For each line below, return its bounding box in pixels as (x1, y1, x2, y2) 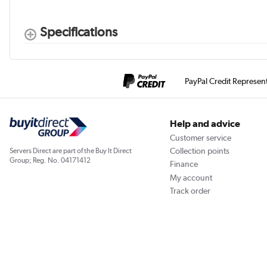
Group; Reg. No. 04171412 (10, 156, 91, 165)
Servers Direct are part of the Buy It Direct (10, 147, 132, 156)
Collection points (169, 146, 229, 156)
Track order (169, 186, 210, 196)
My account (169, 172, 212, 182)
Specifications (40, 23, 118, 39)
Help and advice (169, 118, 240, 130)
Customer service (169, 132, 231, 142)
